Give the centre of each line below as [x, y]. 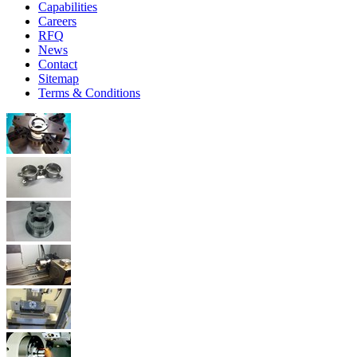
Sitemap [59, 78]
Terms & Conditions [89, 92]
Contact [58, 64]
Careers [57, 21]
